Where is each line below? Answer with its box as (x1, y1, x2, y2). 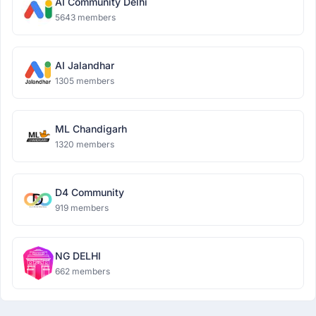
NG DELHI (55, 250, 101, 262)
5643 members (55, 12, 116, 23)
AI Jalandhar (55, 59, 114, 71)
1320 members (55, 139, 114, 150)
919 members (55, 202, 109, 213)
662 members (55, 266, 110, 276)
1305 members (55, 75, 114, 86)
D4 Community (55, 186, 124, 198)
